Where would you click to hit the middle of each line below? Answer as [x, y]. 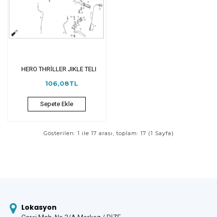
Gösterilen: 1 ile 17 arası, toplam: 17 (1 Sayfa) [108, 133]
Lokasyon [39, 207]
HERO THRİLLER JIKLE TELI [59, 69]
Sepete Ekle [56, 104]
